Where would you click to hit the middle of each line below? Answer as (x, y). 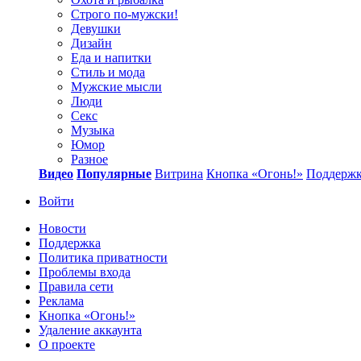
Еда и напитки (111, 57)
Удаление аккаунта (90, 330)
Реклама (61, 301)
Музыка (93, 130)
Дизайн (91, 43)
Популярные (114, 173)
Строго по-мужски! (124, 14)
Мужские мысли (116, 86)
